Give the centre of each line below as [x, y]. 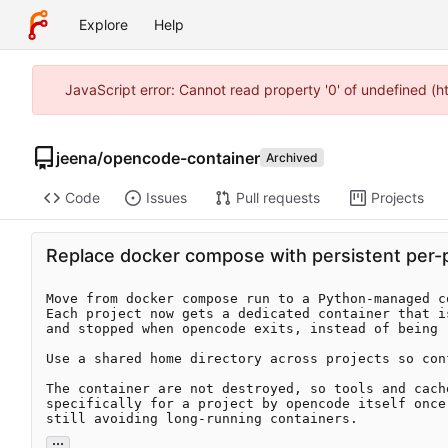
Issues [166, 198]
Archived [292, 157]
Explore [103, 24]
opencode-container [181, 157]
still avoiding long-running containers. [202, 419]
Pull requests [277, 198]
